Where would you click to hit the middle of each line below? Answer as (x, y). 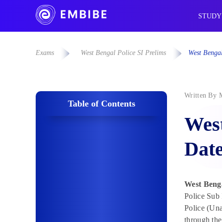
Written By (200, 96)
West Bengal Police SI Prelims (124, 53)
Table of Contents (101, 104)
